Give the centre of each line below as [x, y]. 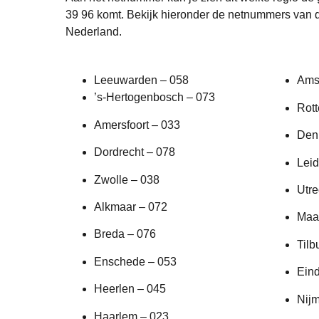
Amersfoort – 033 [137, 125]
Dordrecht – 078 [135, 152]
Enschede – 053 [135, 261]
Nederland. [94, 32]
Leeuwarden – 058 [141, 80]
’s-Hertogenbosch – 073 [155, 98]
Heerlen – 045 [130, 289]
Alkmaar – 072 [131, 207]
